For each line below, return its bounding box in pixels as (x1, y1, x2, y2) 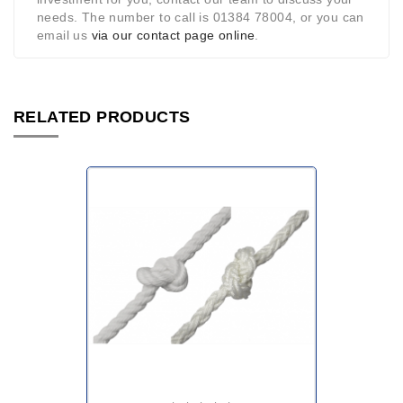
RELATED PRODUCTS (13, 108, 191, 127)
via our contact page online (91, 28, 255, 43)
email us (37, 28, 92, 43)
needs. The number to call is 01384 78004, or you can (37, 10, 364, 25)
